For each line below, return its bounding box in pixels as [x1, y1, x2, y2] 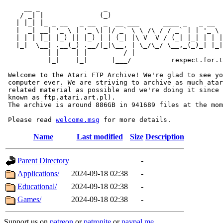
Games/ [17, 195, 41, 204]
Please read [4, 116, 56, 123]
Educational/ [17, 182, 57, 191]
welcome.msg [56, 116, 100, 123]
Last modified [76, 132, 123, 141]
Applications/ [17, 169, 59, 178]
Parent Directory [17, 156, 69, 165]
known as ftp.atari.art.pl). [4, 94, 115, 101]
